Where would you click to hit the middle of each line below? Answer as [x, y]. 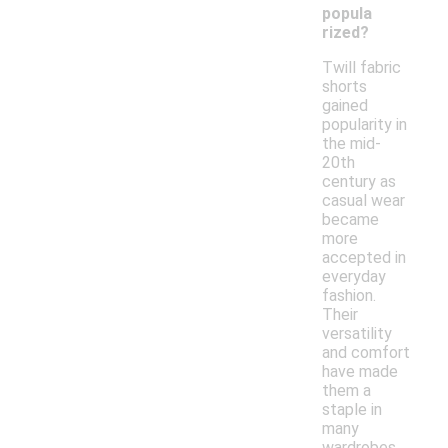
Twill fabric [361, 68]
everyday [354, 277]
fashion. [349, 296]
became [350, 220]
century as [359, 182]
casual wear [363, 201]
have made [360, 372]
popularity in [364, 125]
